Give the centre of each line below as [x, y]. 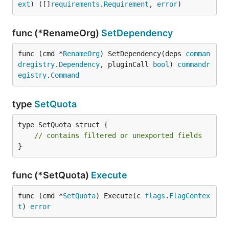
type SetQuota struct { [63, 125]
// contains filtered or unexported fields [118, 135]
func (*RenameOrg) [57, 33]
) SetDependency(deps [143, 54]
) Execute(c [120, 196]
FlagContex [190, 196]
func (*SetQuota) [52, 175]
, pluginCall [126, 64]
